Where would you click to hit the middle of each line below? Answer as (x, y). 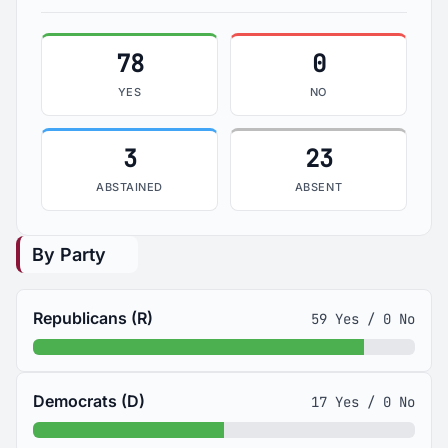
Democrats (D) (89, 401)
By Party (69, 254)
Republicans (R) (93, 318)
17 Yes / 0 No (363, 401)
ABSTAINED (129, 187)
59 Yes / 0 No (363, 318)
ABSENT (318, 187)
